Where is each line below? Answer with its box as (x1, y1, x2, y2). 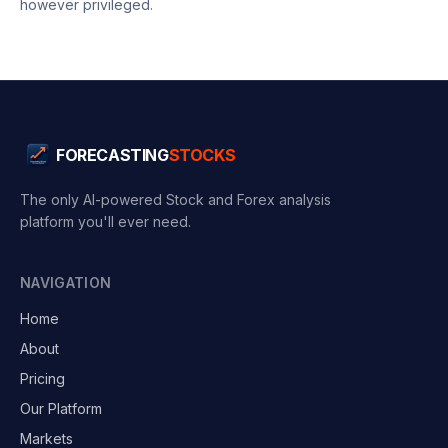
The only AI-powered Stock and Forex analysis (20, 191, 331, 208)
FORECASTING (56, 145, 169, 165)
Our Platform (20, 400, 102, 417)
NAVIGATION (20, 274, 112, 291)
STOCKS (168, 145, 236, 165)
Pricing (20, 370, 65, 387)
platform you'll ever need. (20, 213, 191, 230)
